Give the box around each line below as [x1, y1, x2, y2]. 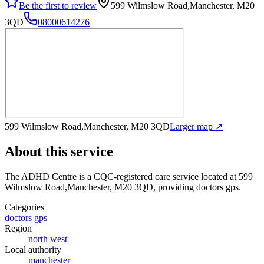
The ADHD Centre [5, 171, 77, 181]
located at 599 [199, 171, 253, 181]
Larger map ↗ [170, 121, 223, 131]
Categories [5, 202, 44, 212]
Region [5, 223, 32, 233]
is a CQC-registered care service [77, 171, 199, 181]
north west [28, 233, 67, 244]
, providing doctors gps [153, 181, 239, 192]
